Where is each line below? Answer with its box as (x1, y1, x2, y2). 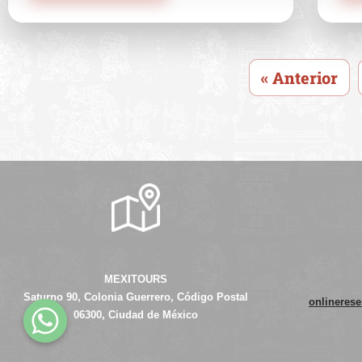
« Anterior (261, 67, 338, 88)
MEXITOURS (104, 273, 167, 285)
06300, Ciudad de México (74, 309, 198, 321)
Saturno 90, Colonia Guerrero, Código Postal (23, 291, 248, 303)
